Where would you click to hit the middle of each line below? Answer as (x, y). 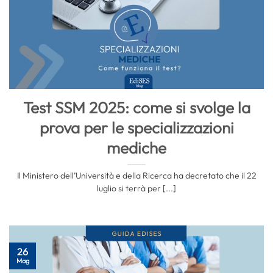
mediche (136, 148)
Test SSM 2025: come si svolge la (136, 108)
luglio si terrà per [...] (136, 188)
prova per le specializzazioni (136, 128)
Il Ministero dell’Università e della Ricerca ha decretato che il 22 (136, 175)
